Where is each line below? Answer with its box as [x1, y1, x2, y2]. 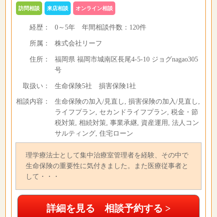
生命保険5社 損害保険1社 [54, 82, 136, 90]
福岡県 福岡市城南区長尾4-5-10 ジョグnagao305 [54, 56, 198, 63]
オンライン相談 [75, 5, 113, 11]
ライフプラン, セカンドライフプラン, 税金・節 [54, 108, 198, 116]
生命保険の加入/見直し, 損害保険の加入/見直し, [54, 98, 200, 105]
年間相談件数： [75, 24, 129, 31]
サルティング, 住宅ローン [54, 130, 133, 137]
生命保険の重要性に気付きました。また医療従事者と [25, 162, 188, 170]
